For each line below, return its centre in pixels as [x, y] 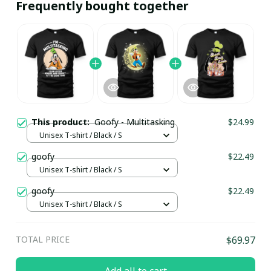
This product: [63, 122]
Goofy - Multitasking [135, 122]
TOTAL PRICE [43, 239]
